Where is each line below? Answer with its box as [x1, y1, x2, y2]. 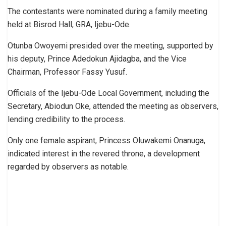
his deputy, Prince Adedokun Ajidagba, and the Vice [8, 54, 187, 64]
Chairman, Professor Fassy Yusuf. [8, 67, 127, 77]
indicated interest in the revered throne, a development [8, 149, 200, 159]
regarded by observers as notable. [8, 162, 129, 172]
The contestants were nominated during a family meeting [8, 7, 207, 17]
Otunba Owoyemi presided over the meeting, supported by [8, 41, 213, 51]
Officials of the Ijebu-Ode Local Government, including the [8, 88, 209, 98]
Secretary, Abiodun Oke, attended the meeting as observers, [8, 101, 218, 111]
